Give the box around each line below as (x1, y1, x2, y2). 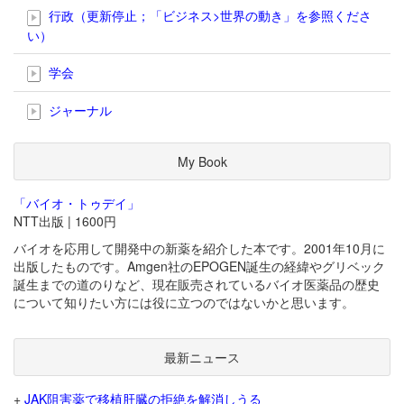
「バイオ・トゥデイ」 (14, 194, 140, 213)
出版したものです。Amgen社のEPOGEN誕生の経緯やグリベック (14, 257, 385, 276)
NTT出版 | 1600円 (14, 212, 116, 231)
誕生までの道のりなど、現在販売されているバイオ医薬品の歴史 (14, 275, 380, 294)
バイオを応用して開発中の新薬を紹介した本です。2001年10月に (14, 239, 385, 258)
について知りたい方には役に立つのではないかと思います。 (14, 293, 354, 312)
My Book (177, 152, 227, 171)
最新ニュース (164, 348, 240, 367)
